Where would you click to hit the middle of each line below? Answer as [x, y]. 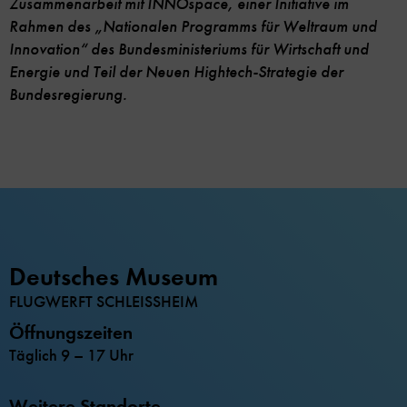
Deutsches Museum [114, 276]
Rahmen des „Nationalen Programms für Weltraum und [193, 26]
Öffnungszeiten [71, 332]
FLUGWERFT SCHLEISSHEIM [104, 301]
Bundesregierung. [68, 94]
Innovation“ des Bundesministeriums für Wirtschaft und [189, 49]
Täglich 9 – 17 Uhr [71, 355]
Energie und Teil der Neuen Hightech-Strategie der [176, 72]
